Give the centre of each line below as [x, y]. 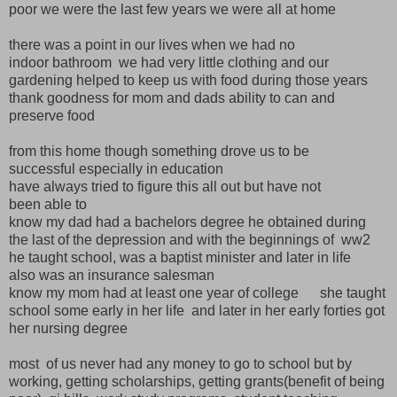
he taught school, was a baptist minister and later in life [180, 257]
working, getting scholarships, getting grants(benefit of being [197, 381]
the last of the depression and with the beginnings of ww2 [190, 239]
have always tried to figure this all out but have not [165, 186]
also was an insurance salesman [112, 275]
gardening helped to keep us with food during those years [188, 80]
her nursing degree [68, 328]
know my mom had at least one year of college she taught [197, 292]
